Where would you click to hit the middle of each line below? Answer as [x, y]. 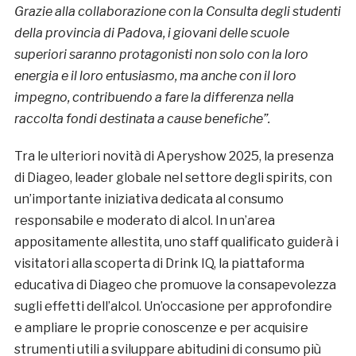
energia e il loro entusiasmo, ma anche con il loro [155, 75]
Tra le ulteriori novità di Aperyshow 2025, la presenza [174, 156]
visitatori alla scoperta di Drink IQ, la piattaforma [159, 263]
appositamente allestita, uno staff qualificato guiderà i [176, 242]
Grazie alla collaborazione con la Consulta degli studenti [177, 11]
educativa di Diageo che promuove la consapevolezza [175, 284]
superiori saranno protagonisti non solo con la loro [161, 54]
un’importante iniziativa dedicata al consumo [149, 199]
